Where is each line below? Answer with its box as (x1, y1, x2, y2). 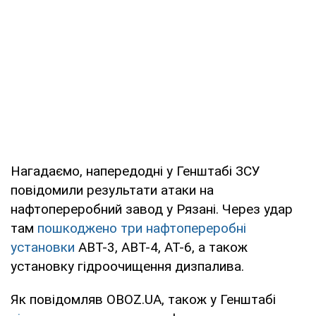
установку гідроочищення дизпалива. (11, 257, 244, 274)
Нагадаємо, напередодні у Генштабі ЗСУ (11, 162, 260, 179)
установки (11, 238, 75, 255)
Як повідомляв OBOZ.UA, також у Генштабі (11, 291, 276, 308)
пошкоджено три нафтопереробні (37, 219, 246, 236)
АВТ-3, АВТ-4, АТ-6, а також (75, 238, 248, 255)
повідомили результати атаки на (11, 181, 214, 198)
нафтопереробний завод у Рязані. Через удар (11, 200, 293, 217)
